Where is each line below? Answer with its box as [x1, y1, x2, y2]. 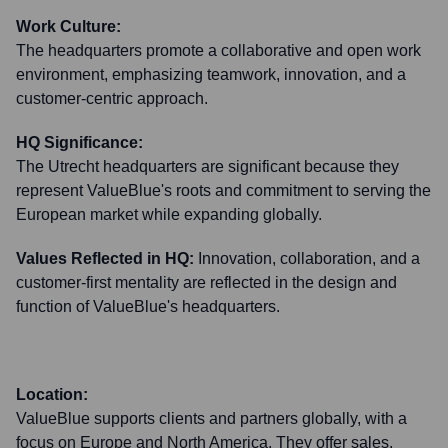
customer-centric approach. [16, 90, 208, 107]
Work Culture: [16, 18, 121, 35]
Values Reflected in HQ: [16, 250, 194, 267]
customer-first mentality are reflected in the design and [16, 274, 397, 291]
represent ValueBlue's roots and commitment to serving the [16, 182, 431, 199]
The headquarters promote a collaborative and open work [16, 42, 421, 59]
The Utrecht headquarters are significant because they [16, 158, 399, 175]
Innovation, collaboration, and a [198, 250, 420, 267]
